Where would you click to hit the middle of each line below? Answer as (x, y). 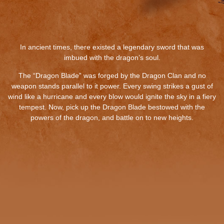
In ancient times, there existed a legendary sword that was (112, 47)
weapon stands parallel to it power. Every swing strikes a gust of (112, 86)
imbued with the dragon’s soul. (112, 57)
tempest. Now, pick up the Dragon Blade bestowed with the (112, 107)
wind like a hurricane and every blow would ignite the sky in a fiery (112, 96)
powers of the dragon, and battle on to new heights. (112, 117)
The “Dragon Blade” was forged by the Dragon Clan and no (112, 75)
